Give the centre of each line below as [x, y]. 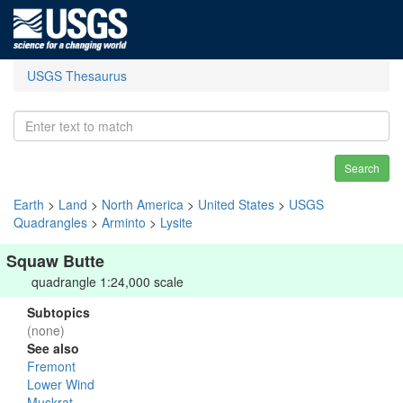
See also [53, 348]
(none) [46, 330]
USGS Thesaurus [77, 76]
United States [236, 204]
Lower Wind [61, 384]
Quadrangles [50, 222]
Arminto [124, 222]
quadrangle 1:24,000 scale [107, 282]
